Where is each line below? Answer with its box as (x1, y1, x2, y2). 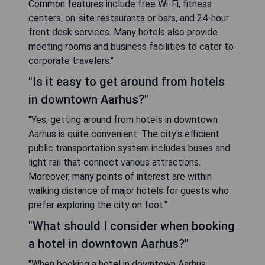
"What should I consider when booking (28, 219, 235, 234)
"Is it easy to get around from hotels (28, 75, 225, 89)
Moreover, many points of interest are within (28, 171, 212, 183)
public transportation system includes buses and (28, 143, 230, 154)
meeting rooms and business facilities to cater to (28, 41, 234, 53)
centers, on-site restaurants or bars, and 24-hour (28, 12, 229, 24)
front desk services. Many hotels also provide (28, 27, 218, 38)
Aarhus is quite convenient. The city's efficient (28, 128, 219, 140)
